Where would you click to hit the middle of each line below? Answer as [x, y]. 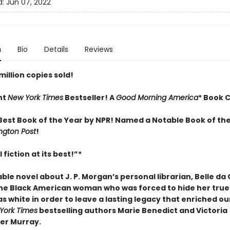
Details [56, 49]
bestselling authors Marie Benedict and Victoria [132, 210]
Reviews [99, 49]
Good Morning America [157, 98]
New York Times [35, 98]
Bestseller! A [89, 98]
